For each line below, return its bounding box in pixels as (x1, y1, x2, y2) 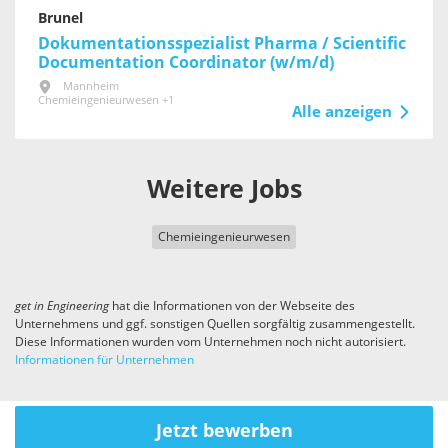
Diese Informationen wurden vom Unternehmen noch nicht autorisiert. (15, 335, 406, 350)
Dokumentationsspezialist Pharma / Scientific (38, 34, 406, 54)
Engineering (47, 299, 109, 314)
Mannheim (63, 80, 119, 94)
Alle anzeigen (291, 103, 392, 122)
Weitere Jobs (146, 175, 302, 205)
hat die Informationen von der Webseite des (109, 299, 355, 314)
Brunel (38, 10, 83, 28)
